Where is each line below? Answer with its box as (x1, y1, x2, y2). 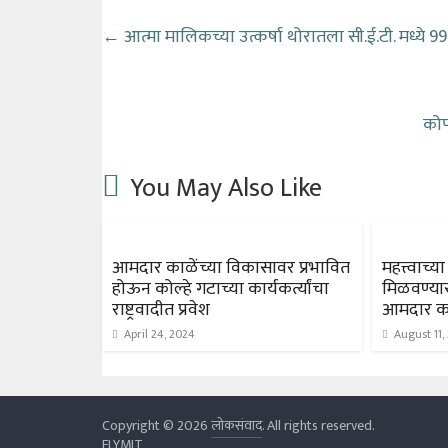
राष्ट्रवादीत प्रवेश (112, 294, 210, 325)
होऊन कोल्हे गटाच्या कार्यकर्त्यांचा (112, 273, 329, 304)
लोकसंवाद (211, 413, 262, 437)
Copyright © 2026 (102, 413, 211, 437)
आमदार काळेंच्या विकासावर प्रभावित (112, 252, 350, 283)
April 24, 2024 (124, 323, 195, 344)
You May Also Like (130, 166, 322, 210)
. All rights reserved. (262, 413, 375, 437)
